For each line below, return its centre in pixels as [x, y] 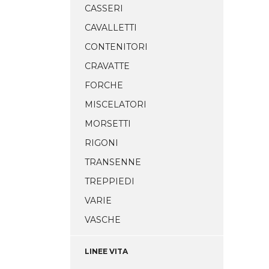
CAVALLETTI [111, 28]
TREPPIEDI [110, 181]
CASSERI [104, 8]
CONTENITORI [116, 47]
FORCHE [104, 85]
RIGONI [101, 143]
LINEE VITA [106, 251]
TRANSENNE [113, 162]
